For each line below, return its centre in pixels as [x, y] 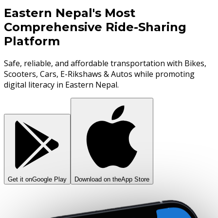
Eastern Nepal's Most [70, 13]
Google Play [49, 180]
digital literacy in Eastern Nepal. [61, 85]
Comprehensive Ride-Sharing [95, 27]
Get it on [20, 180]
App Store [135, 180]
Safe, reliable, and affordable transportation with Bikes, [105, 64]
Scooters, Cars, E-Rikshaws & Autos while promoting [99, 74]
